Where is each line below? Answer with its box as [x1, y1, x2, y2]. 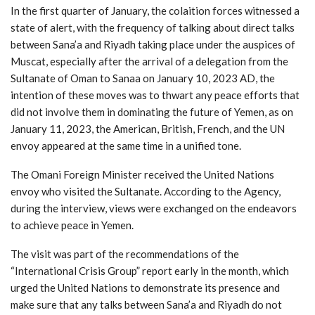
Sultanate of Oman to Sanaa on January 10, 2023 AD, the [11, 71, 275, 84]
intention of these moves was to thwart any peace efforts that [11, 88, 300, 101]
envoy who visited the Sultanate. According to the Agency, [11, 184, 281, 198]
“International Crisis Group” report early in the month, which [11, 264, 289, 277]
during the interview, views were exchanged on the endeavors [11, 201, 297, 214]
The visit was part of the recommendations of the [11, 247, 239, 260]
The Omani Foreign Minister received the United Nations [11, 167, 274, 181]
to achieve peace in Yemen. [11, 218, 134, 231]
